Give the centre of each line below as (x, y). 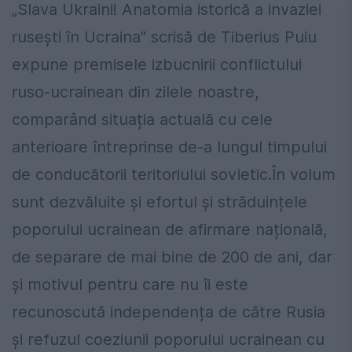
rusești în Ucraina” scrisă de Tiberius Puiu (164, 37)
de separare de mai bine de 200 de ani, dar (172, 257)
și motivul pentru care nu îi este (130, 284)
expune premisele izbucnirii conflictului (157, 64)
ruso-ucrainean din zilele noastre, (136, 92)
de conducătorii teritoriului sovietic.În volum (174, 174)
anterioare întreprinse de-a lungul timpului (169, 147)
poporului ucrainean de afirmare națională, (170, 229)
